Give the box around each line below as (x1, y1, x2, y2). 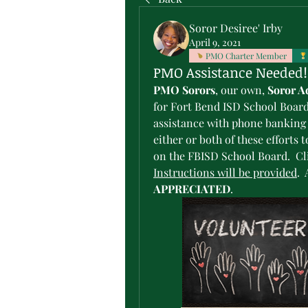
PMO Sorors (153, 82, 215, 97)
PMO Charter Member (206, 50, 287, 61)
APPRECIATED (153, 181, 230, 196)
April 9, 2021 (189, 36, 241, 49)
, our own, (215, 82, 267, 97)
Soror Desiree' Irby (189, 21, 283, 35)
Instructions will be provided (153, 165, 297, 179)
